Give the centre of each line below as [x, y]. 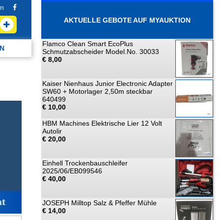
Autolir [52, 131]
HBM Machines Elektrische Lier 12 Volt [102, 123]
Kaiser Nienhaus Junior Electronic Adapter [108, 83]
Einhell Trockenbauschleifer [85, 163]
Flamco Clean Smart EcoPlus [88, 44]
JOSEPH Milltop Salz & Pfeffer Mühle [99, 203]
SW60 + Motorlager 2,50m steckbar [97, 91]
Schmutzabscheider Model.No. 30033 [101, 52]
